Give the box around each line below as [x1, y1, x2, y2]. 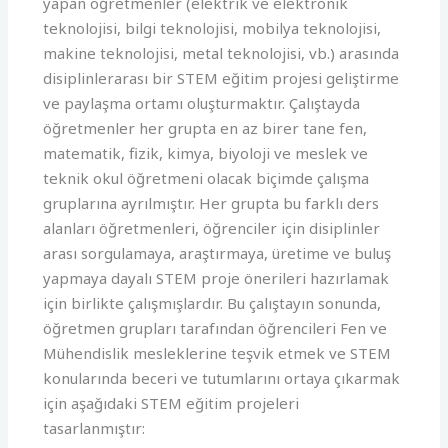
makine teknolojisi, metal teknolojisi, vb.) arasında [43, 42, 400, 63]
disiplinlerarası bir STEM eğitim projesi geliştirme [43, 67, 400, 88]
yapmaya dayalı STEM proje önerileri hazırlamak [43, 267, 390, 288]
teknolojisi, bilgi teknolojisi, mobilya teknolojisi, [43, 17, 382, 38]
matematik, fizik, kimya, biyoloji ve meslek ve [43, 142, 369, 163]
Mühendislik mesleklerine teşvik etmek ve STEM [43, 342, 392, 363]
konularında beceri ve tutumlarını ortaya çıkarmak [43, 367, 401, 388]
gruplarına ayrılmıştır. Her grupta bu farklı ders [43, 192, 380, 213]
